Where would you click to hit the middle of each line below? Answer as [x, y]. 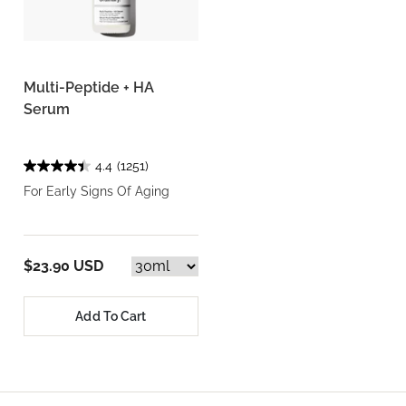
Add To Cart [111, 316]
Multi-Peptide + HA [89, 87]
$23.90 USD [63, 266]
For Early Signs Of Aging [97, 191]
